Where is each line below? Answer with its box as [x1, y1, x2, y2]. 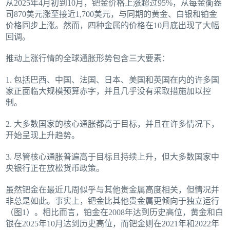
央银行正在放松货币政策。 [6, 164, 105, 173]
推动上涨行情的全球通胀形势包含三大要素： [6, 54, 170, 63]
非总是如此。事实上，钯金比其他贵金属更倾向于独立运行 [6, 197, 220, 206]
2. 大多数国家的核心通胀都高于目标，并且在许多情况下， [6, 120, 220, 129]
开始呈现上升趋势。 [6, 131, 80, 140]
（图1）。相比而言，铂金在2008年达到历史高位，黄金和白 [6, 208, 224, 217]
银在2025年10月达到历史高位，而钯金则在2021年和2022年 [6, 219, 220, 228]
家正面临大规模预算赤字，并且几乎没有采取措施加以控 [6, 87, 212, 96]
